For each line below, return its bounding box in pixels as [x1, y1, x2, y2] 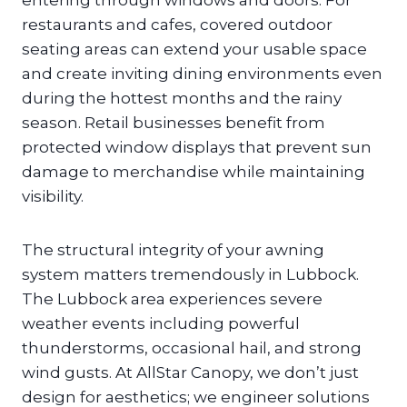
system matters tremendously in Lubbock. [22, 265, 359, 284]
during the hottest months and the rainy [22, 89, 342, 108]
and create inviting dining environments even [22, 65, 382, 84]
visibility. [22, 187, 84, 206]
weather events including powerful [22, 314, 300, 333]
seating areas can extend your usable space [22, 40, 367, 59]
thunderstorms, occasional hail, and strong [22, 339, 362, 358]
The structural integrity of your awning [22, 241, 324, 260]
